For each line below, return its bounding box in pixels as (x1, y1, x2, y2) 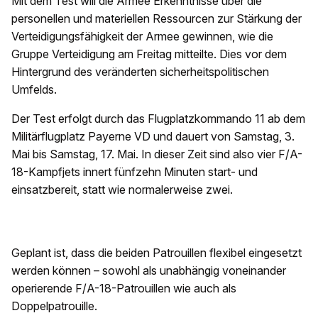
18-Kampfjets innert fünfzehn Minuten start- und (11, 165, 258, 179)
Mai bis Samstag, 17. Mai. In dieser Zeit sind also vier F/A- (11, 147, 302, 161)
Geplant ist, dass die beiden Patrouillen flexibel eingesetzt (11, 246, 302, 260)
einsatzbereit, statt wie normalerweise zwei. (11, 182, 233, 197)
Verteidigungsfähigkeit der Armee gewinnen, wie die (11, 29, 273, 43)
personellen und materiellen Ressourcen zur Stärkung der (11, 11, 302, 26)
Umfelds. (11, 82, 57, 97)
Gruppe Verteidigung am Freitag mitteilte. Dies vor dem (11, 47, 287, 61)
